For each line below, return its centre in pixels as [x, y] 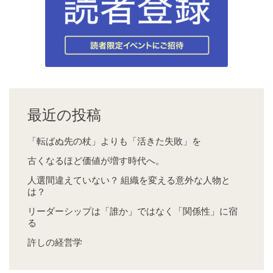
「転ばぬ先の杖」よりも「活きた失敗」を [114, 141]
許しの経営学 [55, 242]
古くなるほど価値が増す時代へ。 [96, 161]
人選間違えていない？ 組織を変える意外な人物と [129, 180]
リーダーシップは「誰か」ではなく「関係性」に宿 [133, 211]
